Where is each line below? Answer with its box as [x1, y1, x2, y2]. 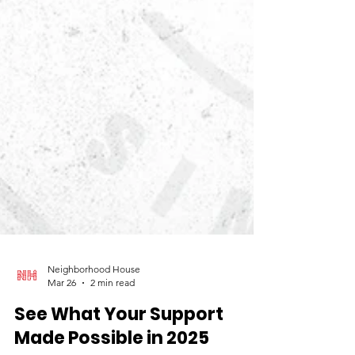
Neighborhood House [48, 326, 140, 338]
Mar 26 [48, 340, 76, 352]
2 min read [90, 340, 135, 352]
